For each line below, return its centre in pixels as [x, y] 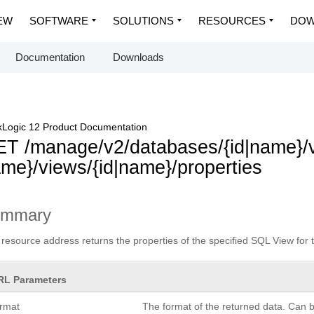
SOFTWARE [59, 21]
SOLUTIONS [143, 21]
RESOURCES [232, 21]
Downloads [138, 57]
